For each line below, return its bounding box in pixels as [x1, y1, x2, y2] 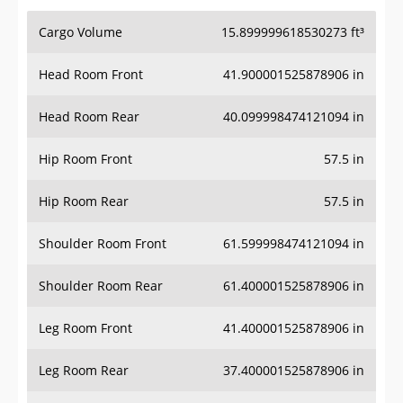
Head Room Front [39, 66, 143, 84]
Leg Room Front [39, 319, 132, 337]
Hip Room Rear [39, 193, 129, 210]
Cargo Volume [39, 23, 122, 41]
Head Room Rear [39, 108, 139, 126]
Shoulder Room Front [39, 235, 166, 253]
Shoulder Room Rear [39, 277, 163, 295]
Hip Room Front [39, 150, 132, 168]
